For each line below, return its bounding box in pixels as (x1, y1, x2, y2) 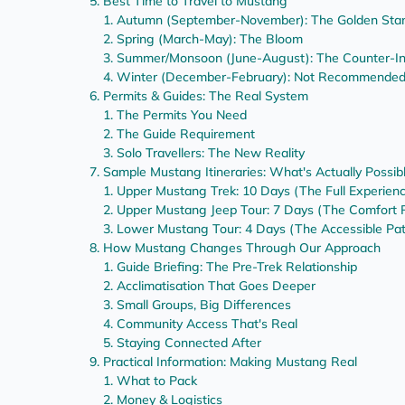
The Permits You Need (117, 107, 247, 124)
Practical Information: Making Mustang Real (103, 353, 357, 371)
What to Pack (117, 372, 197, 390)
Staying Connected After (117, 334, 261, 352)
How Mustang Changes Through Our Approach (103, 240, 381, 257)
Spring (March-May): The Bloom (117, 31, 303, 48)
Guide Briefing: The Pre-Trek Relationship (117, 259, 357, 276)
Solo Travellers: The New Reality (117, 145, 305, 162)
